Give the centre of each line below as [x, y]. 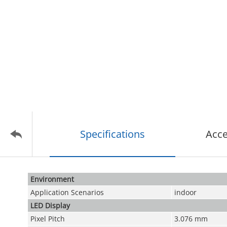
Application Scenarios [67, 192]
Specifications [112, 134]
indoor [185, 192]
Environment [52, 179]
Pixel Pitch [47, 219]
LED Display [50, 205]
